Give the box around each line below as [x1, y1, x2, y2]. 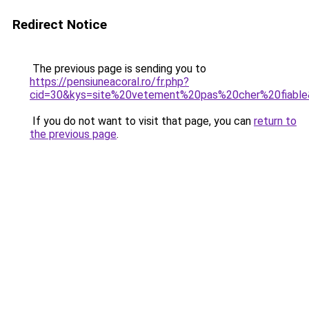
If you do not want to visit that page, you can [30, 114, 254, 128]
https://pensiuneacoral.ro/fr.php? [30, 75, 189, 88]
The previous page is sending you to [30, 62, 206, 75]
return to [254, 114, 297, 128]
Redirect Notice [12, 17, 107, 32]
